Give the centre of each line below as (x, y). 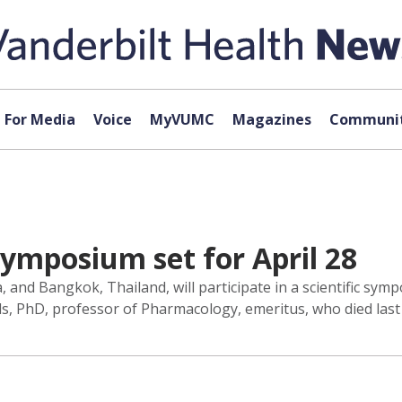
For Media (39, 119)
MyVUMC (182, 119)
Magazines (271, 119)
